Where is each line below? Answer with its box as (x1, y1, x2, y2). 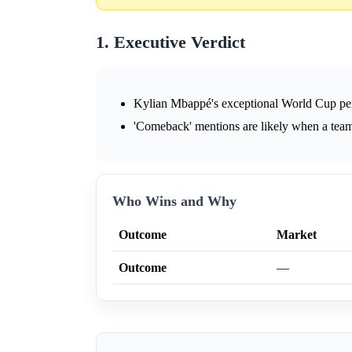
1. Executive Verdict (96, 33, 245, 53)
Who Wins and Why (112, 193, 236, 210)
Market (277, 228, 317, 242)
